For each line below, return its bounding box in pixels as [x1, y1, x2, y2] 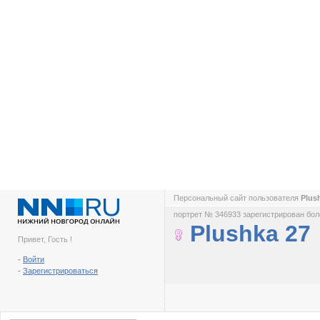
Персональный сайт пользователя [174, 194, 301, 202]
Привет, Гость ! [18, 235, 72, 244]
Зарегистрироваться [23, 266, 98, 275]
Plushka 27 [190, 221, 311, 246]
